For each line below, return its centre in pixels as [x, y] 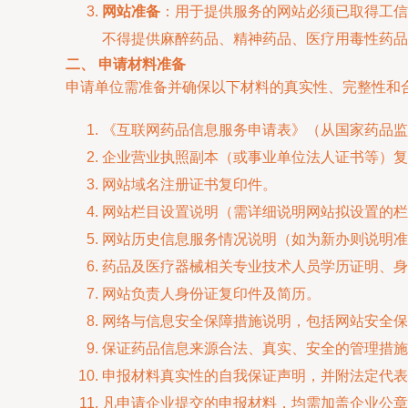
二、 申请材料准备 [126, 64]
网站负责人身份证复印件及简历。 [211, 294]
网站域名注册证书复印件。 [189, 184]
